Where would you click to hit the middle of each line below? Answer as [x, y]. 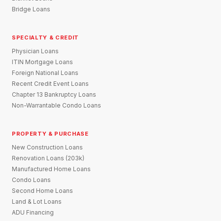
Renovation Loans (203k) [48, 158]
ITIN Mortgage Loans [42, 62]
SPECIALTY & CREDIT [45, 37]
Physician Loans [35, 51]
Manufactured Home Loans [51, 169]
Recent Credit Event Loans [50, 83]
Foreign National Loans [45, 73]
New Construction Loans [47, 147]
